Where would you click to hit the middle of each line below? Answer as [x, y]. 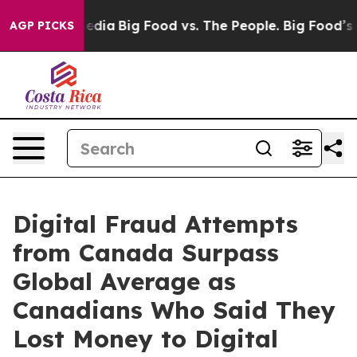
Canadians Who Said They [174, 310]
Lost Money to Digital [145, 339]
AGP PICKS [42, 25]
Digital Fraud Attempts [155, 224]
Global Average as [124, 281]
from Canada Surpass [146, 253]
